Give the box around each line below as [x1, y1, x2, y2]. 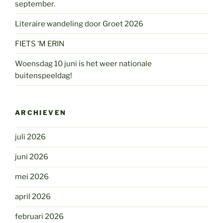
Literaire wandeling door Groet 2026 [15, 19, 143, 28]
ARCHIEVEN [15, 109, 67, 117]
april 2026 [15, 192, 51, 202]
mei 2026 [15, 172, 49, 182]
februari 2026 [15, 212, 64, 222]
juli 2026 [15, 132, 46, 142]
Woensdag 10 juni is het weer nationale [15, 59, 152, 68]
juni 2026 [15, 152, 48, 162]
